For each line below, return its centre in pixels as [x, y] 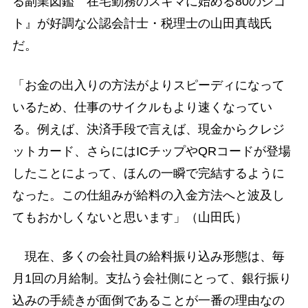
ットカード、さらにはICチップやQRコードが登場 [151, 151]
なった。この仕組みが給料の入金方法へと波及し [148, 195]
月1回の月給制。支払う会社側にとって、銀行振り [152, 278]
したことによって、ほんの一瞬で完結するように [148, 173]
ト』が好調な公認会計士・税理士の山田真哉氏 [142, 24]
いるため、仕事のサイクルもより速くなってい [142, 107]
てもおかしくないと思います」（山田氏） [130, 217]
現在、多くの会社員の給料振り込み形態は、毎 [148, 256]
